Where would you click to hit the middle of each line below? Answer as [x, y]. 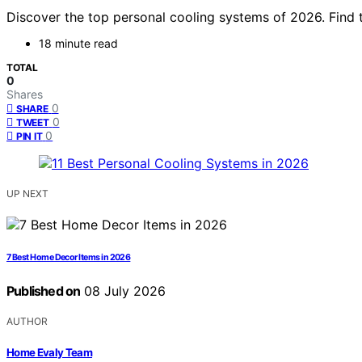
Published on [44, 291]
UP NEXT [27, 194]
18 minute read [78, 44]
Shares [25, 95]
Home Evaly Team [50, 352]
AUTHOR [27, 322]
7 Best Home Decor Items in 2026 [69, 258]
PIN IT [29, 137]
